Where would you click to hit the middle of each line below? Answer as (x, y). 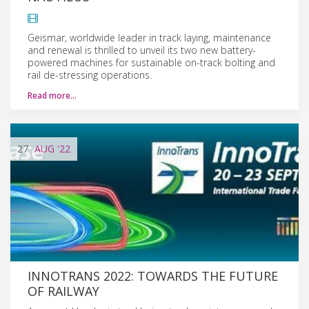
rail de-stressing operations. (90, 74)
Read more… (52, 95)
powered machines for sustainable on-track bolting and (151, 62)
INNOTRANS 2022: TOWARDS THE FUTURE (153, 276)
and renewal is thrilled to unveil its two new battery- (142, 50)
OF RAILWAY (63, 291)
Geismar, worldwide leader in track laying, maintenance (149, 37)
